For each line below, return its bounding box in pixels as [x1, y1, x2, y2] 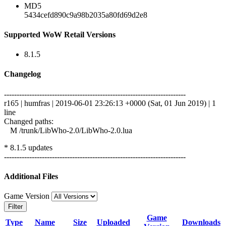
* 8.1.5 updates [4, 143, 52, 152]
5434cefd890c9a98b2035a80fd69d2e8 [24, 10, 147, 19]
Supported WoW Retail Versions [4, 30, 116, 39]
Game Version [4, 192, 51, 201]
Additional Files [4, 172, 58, 181]
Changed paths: [4, 117, 53, 126]
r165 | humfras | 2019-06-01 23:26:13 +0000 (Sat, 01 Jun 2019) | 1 [4, 98, 216, 107]
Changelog [4, 70, 41, 79]
